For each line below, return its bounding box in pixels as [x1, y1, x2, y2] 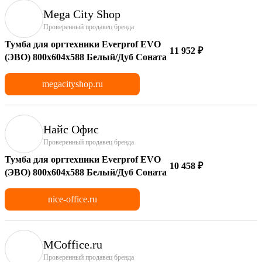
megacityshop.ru [42, 78, 103, 89]
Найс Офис [43, 122, 99, 136]
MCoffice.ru [43, 237, 102, 251]
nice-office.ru [47, 194, 97, 204]
